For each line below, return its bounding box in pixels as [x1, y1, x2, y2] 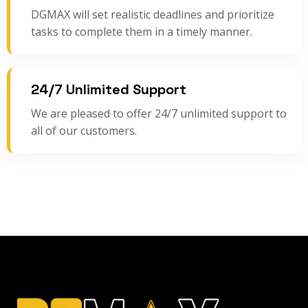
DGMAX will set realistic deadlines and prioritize [31, 7, 274, 23]
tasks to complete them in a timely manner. [31, 24, 252, 40]
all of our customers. [31, 123, 137, 139]
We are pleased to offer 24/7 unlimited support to [31, 106, 287, 122]
